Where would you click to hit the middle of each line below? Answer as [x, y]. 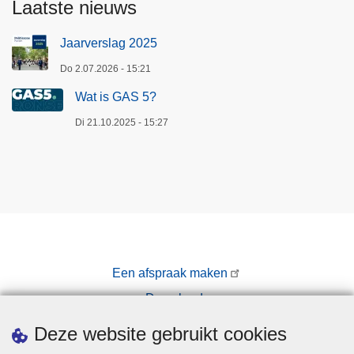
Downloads [177, 298]
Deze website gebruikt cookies [160, 334]
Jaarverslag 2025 [109, 43]
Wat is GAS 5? [116, 96]
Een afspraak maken [170, 273]
